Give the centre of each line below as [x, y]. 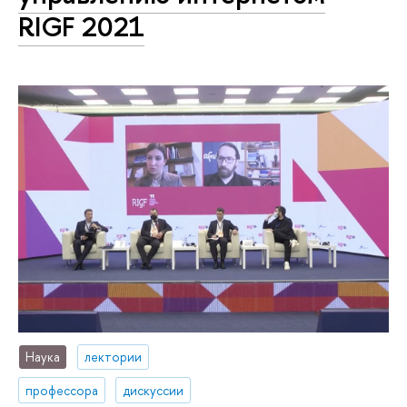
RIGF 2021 [81, 26]
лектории [114, 356]
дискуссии [154, 390]
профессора [62, 390]
